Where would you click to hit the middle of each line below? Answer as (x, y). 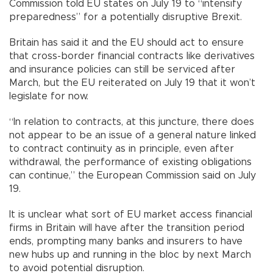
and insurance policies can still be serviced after (122, 69)
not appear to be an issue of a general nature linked (133, 135)
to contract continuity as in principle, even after (122, 148)
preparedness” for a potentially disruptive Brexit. (126, 17)
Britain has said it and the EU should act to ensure (126, 42)
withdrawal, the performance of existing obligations (130, 162)
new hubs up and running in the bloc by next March (130, 254)
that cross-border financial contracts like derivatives (132, 56)
